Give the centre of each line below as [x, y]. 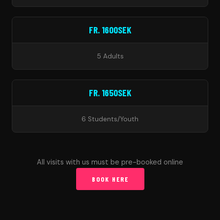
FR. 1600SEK [110, 30]
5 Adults [110, 56]
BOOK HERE [110, 179]
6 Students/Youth [110, 119]
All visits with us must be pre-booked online [110, 162]
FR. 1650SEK [110, 93]
